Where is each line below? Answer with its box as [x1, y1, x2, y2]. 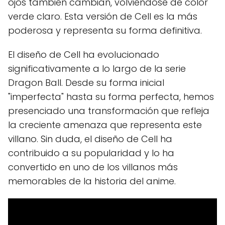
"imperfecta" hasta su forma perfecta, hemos [8, 90, 214, 103]
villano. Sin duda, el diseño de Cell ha [8, 133, 172, 145]
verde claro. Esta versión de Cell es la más [8, 10, 197, 23]
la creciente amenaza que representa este [8, 119, 202, 131]
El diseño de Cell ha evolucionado [8, 48, 159, 61]
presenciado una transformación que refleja [8, 104, 209, 117]
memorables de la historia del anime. [8, 175, 176, 187]
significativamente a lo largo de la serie [8, 62, 186, 75]
